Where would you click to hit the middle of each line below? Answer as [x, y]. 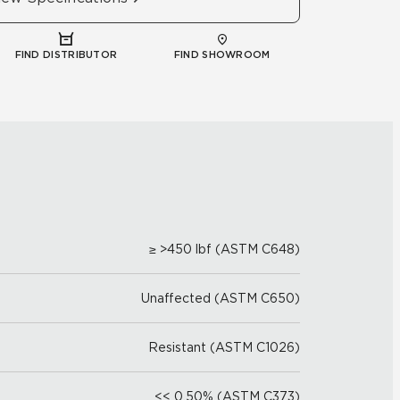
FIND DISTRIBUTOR [66, 54]
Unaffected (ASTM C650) [221, 298]
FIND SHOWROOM [222, 54]
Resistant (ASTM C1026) [224, 347]
